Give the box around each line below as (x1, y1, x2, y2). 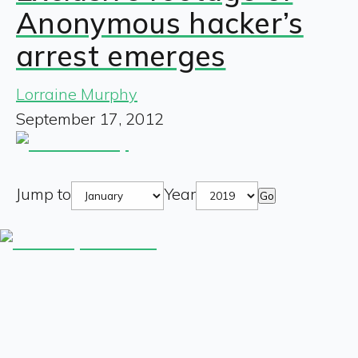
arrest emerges (16, 37, 226, 74)
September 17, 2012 (16, 108, 164, 129)
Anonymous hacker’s (16, 4, 304, 41)
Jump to (16, 183, 71, 204)
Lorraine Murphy (16, 83, 137, 104)
